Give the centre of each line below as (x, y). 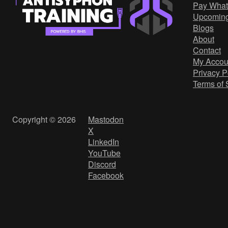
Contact (207, 50)
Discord (102, 164)
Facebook (106, 175)
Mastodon (106, 119)
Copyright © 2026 (44, 119)
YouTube (104, 153)
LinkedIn (104, 141)
